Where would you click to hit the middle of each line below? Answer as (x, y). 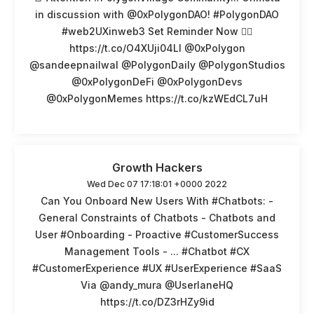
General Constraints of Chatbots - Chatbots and (157, 217)
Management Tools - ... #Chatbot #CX (157, 251)
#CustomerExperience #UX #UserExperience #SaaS (157, 268)
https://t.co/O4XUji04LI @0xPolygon (157, 48)
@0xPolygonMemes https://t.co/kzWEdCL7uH (157, 98)
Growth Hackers (157, 167)
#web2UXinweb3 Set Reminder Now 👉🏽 (157, 31)
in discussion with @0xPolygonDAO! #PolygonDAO (157, 14)
